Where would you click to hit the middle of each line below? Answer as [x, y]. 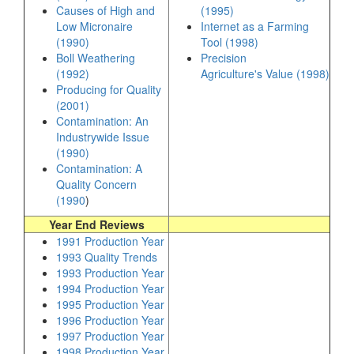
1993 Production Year [110, 273]
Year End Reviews [96, 224]
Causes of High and [105, 10]
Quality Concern [96, 184]
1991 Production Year [110, 241]
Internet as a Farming [255, 26]
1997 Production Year [110, 336]
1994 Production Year [110, 288]
